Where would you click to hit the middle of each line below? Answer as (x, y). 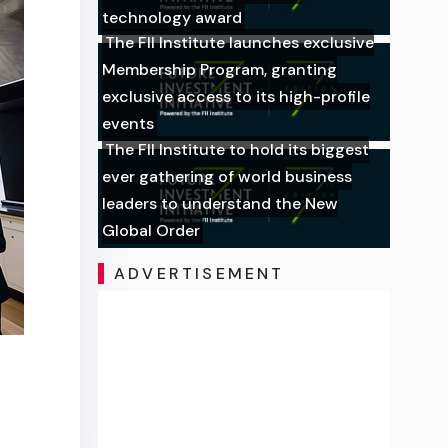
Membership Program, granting (220, 70)
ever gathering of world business (227, 177)
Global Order (151, 231)
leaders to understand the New (220, 204)
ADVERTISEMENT (199, 274)
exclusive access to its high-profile (236, 97)
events (128, 124)
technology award (172, 17)
